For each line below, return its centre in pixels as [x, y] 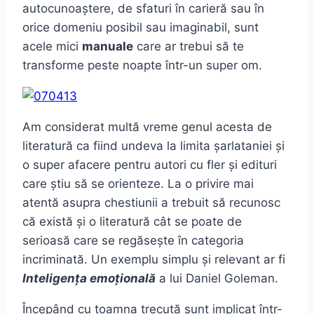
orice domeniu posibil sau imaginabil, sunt [141, 28]
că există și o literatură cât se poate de [132, 222]
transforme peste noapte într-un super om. [142, 66]
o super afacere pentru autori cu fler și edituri [150, 165]
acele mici [52, 47]
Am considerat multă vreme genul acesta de [147, 127]
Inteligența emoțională [89, 279]
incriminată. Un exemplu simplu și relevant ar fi [154, 260]
